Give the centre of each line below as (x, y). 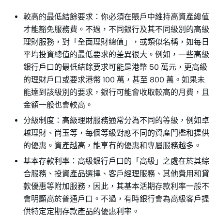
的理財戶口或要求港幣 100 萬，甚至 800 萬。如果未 (114, 80)
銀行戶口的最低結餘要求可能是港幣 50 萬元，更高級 (115, 67)
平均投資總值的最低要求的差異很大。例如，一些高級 (116, 55)
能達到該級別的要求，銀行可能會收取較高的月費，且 (116, 93)
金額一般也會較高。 (58, 105)
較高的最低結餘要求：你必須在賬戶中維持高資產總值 (116, 17)
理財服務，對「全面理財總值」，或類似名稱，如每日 (116, 42)
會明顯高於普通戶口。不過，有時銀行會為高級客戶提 (116, 199)
